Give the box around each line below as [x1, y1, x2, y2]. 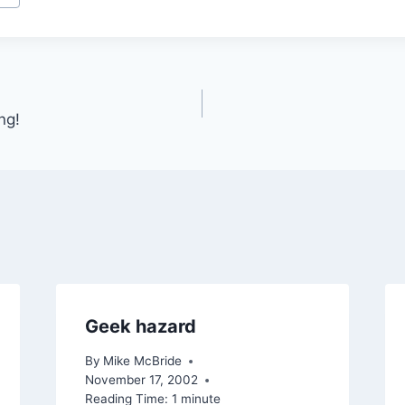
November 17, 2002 [84, 372, 198, 388]
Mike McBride [102, 353, 182, 369]
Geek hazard [84, 315, 196, 337]
